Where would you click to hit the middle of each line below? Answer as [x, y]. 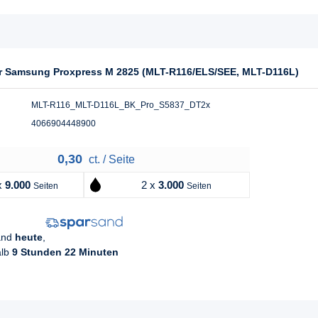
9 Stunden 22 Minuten [65, 252]
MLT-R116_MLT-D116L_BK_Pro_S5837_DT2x [121, 105]
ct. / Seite [110, 160]
